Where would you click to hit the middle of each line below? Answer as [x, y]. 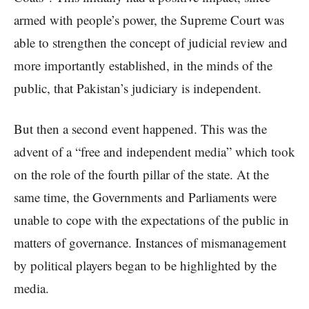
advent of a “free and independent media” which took [154, 152]
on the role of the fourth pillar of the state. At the [141, 175]
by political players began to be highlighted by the [145, 266]
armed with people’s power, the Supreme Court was [149, 20]
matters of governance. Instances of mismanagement [150, 243]
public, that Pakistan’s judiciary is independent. [138, 88]
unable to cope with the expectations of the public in [151, 220]
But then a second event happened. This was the [140, 129]
